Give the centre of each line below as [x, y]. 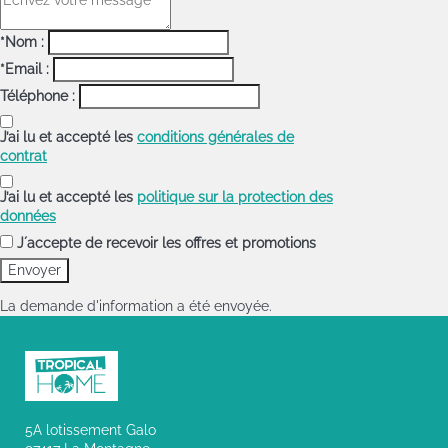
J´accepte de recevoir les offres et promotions [166, 242]
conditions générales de [215, 136]
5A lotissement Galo [90, 429]
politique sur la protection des [235, 196]
